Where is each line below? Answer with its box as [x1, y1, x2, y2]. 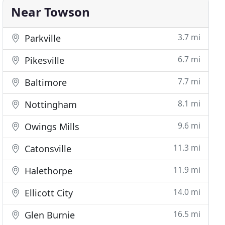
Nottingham [22, 98, 77, 110]
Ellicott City [22, 187, 73, 199]
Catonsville [22, 143, 72, 155]
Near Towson [11, 4, 90, 20]
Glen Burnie [22, 209, 75, 221]
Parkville [22, 32, 61, 44]
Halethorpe [22, 165, 73, 177]
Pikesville [22, 54, 65, 66]
